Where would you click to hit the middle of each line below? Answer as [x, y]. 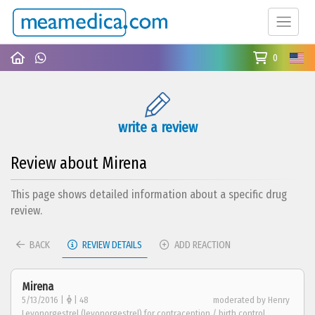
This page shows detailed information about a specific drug [149, 194]
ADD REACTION [201, 245]
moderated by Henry [251, 300]
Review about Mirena [79, 163]
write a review [157, 127]
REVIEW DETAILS [111, 245]
